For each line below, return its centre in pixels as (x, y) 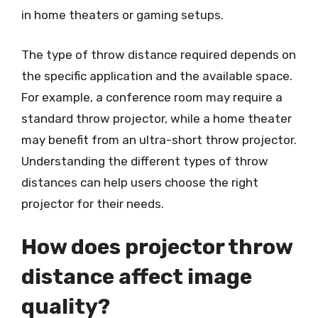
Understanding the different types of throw (145, 161)
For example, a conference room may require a (152, 97)
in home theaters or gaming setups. (122, 15)
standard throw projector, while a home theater (157, 118)
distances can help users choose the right (140, 182)
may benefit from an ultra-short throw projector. (159, 139)
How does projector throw (157, 247)
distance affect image (137, 277)
